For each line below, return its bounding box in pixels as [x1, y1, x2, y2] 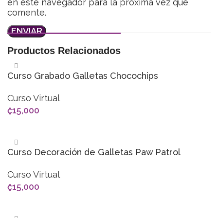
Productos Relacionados [7, 45, 121, 56]
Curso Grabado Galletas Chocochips [7, 71, 158, 81]
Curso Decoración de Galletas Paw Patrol [7, 147, 181, 158]
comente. [7, 7, 46, 18]
